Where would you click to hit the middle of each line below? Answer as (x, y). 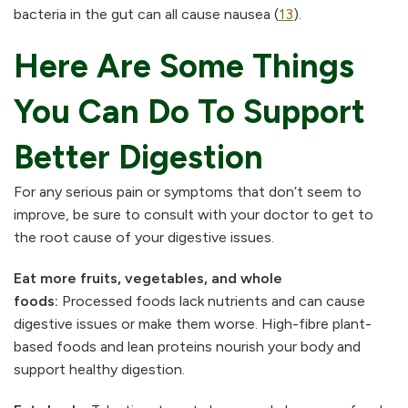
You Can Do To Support (189, 112)
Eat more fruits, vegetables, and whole (148, 279)
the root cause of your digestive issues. (144, 238)
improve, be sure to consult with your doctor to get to (194, 215)
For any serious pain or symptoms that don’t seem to (188, 192)
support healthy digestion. (99, 370)
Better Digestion (138, 158)
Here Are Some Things (184, 66)
